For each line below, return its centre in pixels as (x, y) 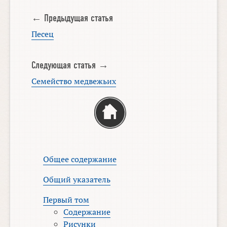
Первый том (66, 199)
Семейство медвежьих (73, 81)
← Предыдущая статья (72, 18)
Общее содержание (80, 159)
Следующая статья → (70, 65)
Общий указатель (77, 179)
